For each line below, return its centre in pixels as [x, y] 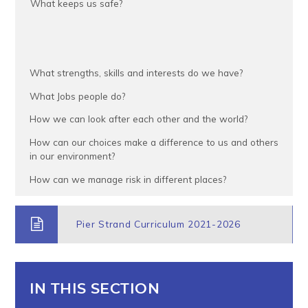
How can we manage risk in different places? [129, 179]
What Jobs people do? [77, 96]
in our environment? [72, 156]
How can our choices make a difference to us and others [154, 142]
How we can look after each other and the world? [138, 119]
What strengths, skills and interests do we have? [136, 73]
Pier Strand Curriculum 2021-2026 [158, 224]
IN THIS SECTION [94, 289]
